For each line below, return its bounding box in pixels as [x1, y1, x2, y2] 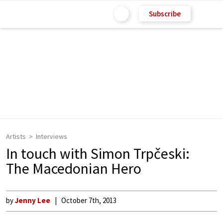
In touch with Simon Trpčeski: [6, 144, 190, 163]
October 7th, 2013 [61, 196, 116, 205]
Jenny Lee [15, 196, 50, 205]
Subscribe [149, 8, 181, 18]
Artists [6, 132, 26, 141]
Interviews [36, 132, 67, 141]
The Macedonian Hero [6, 159, 141, 178]
